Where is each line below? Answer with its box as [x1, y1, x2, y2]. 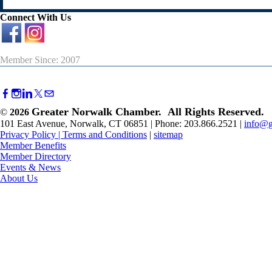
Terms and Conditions [63, 129, 147, 140]
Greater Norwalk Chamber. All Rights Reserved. [32, 106, 264, 118]
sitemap [154, 129, 183, 140]
